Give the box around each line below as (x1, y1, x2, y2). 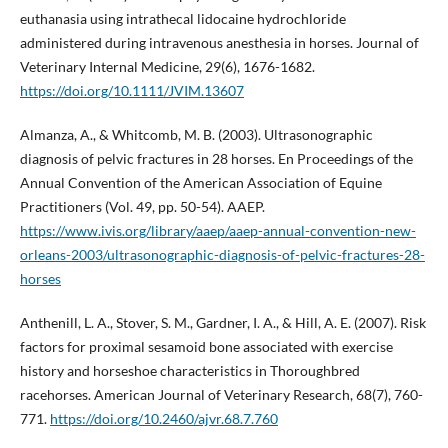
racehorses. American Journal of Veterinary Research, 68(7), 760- (19, 386, 423, 404)
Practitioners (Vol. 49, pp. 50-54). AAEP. (19, 198, 265, 216)
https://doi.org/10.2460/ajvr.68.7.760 (49, 410, 278, 428)
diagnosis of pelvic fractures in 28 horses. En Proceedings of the (19, 150, 413, 168)
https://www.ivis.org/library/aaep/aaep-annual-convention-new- (19, 222, 416, 240)
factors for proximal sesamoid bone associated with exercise (19, 338, 393, 356)
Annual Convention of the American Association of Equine (19, 174, 382, 192)
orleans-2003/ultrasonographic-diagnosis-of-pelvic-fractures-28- (19, 246, 425, 264)
